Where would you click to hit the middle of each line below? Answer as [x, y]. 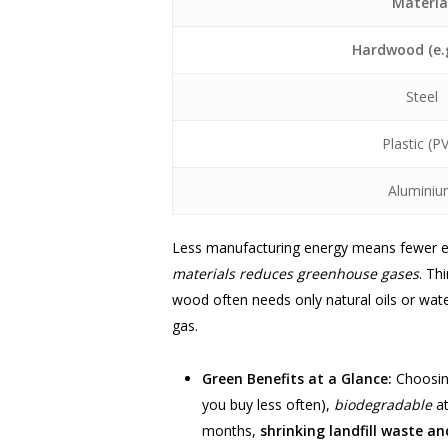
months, [231, 430]
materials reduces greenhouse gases [295, 273]
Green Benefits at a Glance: [297, 378]
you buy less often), [268, 404]
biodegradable [383, 404]
